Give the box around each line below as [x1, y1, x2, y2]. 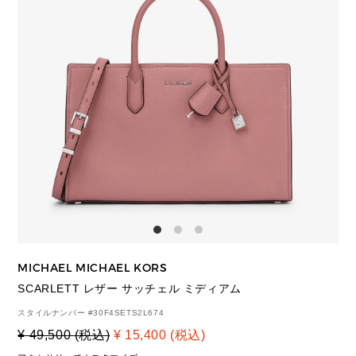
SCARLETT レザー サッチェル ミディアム [17, 282, 242, 296]
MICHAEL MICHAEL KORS [17, 261, 168, 277]
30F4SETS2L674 [93, 308, 164, 318]
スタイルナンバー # [17, 308, 94, 318]
